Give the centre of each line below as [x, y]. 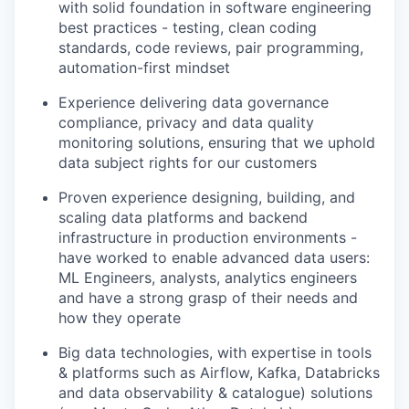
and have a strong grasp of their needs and [208, 298]
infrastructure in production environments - [208, 237]
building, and [311, 197]
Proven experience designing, [163, 197]
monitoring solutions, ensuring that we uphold [217, 142]
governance [288, 102]
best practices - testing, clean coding [188, 27]
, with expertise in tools [290, 352]
